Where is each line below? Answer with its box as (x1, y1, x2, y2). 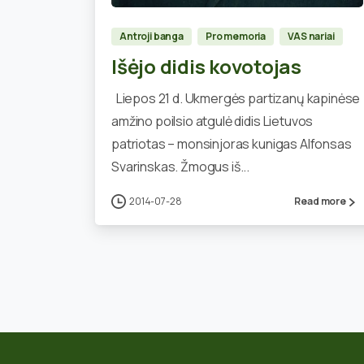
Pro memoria (205, 28, 266, 43)
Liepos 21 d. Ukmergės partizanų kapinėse (111, 89, 361, 107)
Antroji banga (119, 28, 184, 43)
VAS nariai (288, 28, 335, 43)
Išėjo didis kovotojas (111, 52, 301, 80)
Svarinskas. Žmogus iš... (111, 157, 250, 175)
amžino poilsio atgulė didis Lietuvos (111, 111, 314, 130)
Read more (294, 194, 346, 209)
